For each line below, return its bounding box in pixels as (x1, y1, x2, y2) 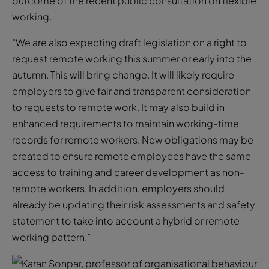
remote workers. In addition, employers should (12, 181, 225, 195)
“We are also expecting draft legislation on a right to (12, 35, 247, 49)
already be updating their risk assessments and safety (12, 198, 255, 211)
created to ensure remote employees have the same (12, 149, 251, 162)
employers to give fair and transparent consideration (12, 84, 251, 97)
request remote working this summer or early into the (12, 52, 252, 65)
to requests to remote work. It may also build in (12, 100, 225, 113)
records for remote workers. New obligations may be (12, 133, 253, 146)
